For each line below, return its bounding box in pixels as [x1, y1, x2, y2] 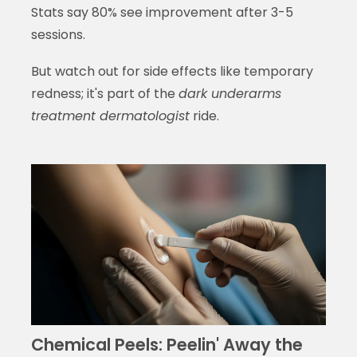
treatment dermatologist [30, 106, 190, 125]
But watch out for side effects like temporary [30, 61, 313, 80]
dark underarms [178, 84, 281, 103]
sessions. [30, 25, 85, 44]
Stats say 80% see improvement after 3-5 [30, 2, 293, 22]
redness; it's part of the [30, 84, 178, 103]
